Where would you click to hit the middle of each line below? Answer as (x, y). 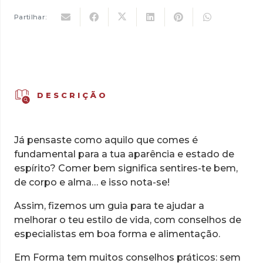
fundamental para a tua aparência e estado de (124, 154)
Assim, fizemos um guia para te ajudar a (109, 206)
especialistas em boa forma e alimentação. (117, 234)
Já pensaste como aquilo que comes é (106, 140)
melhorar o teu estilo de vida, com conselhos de (128, 220)
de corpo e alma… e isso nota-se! (92, 183)
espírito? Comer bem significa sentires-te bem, (126, 168)
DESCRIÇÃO (72, 96)
